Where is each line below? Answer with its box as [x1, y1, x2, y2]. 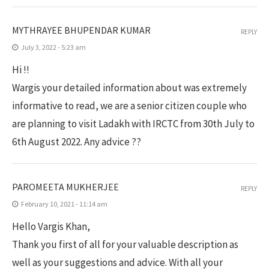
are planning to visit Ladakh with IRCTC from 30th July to [12, 117, 255, 130]
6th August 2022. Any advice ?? [12, 135, 141, 148]
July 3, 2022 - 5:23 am [21, 43, 86, 52]
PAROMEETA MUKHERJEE [12, 181, 119, 193]
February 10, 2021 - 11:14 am [21, 199, 107, 208]
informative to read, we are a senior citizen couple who [12, 99, 247, 112]
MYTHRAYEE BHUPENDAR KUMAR [12, 24, 151, 36]
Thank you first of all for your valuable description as [12, 238, 238, 251]
